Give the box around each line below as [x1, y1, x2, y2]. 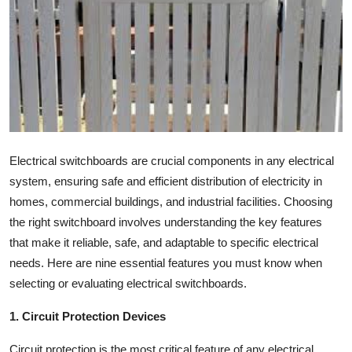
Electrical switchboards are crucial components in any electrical [9, 153, 334, 167]
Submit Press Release [12, 11, 139, 27]
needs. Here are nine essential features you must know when [9, 255, 322, 269]
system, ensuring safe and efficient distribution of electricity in [9, 174, 322, 188]
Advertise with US [12, 126, 119, 142]
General [12, 319, 57, 335]
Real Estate [12, 280, 79, 296]
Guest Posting [12, 49, 95, 65]
